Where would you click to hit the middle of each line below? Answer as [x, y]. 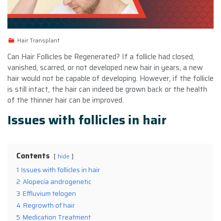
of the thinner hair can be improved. [66, 100]
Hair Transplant [38, 40]
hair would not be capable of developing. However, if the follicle [110, 78]
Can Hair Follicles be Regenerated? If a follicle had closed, [101, 56]
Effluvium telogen [49, 193]
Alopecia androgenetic [57, 182]
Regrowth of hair [49, 205]
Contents [33, 156]
